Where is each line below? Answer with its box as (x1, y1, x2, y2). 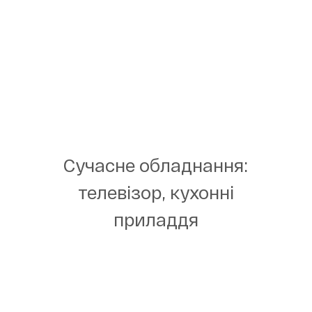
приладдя (113, 208, 198, 230)
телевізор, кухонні (77, 180, 234, 203)
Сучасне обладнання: (63, 153, 249, 175)
